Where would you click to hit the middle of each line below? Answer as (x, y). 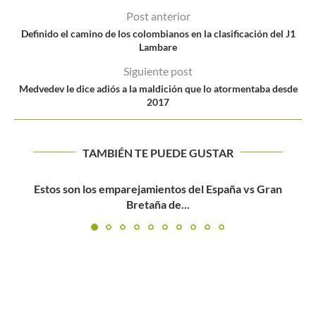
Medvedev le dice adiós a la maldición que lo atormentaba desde (158, 88)
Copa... (158, 204)
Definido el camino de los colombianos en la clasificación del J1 (158, 33)
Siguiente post (158, 71)
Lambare (158, 47)
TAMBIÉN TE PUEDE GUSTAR (158, 152)
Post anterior (158, 16)
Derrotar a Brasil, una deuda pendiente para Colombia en (158, 188)
